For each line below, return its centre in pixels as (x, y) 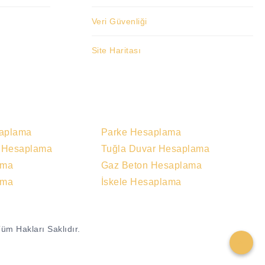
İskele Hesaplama (141, 182)
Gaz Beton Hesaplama (151, 166)
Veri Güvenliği (119, 22)
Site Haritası (116, 51)
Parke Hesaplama (141, 132)
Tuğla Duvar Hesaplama (155, 149)
